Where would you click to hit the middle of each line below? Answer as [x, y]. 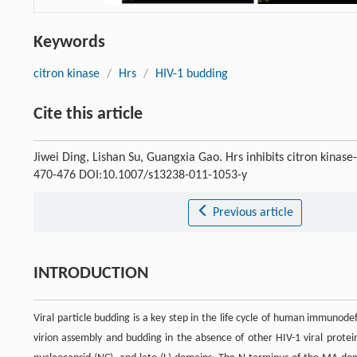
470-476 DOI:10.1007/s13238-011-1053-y [140, 175]
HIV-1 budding [192, 74]
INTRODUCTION [91, 273]
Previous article [253, 212]
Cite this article [88, 114]
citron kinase [67, 74]
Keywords [69, 42]
